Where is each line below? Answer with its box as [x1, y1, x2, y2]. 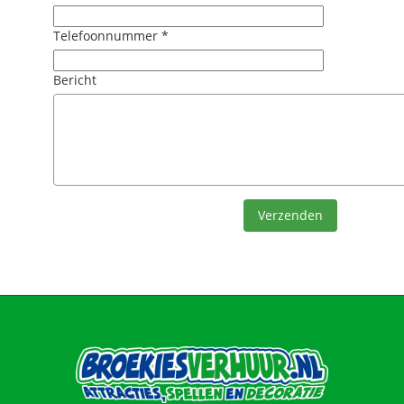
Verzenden [258, 206, 323, 224]
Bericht [53, 70, 96, 88]
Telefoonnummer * [53, 26, 169, 44]
